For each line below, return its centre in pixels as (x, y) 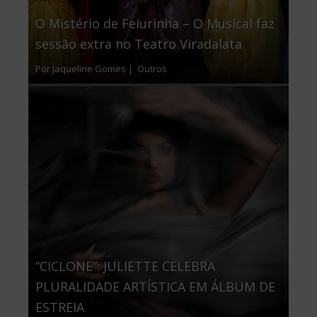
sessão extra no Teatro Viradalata (139, 44)
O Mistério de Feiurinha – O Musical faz (155, 24)
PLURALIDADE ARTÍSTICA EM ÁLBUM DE (155, 287)
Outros (151, 69)
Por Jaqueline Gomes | (85, 69)
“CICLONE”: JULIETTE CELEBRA (125, 266)
